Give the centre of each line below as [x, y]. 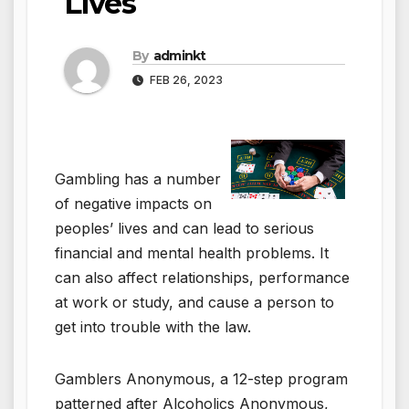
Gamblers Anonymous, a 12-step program [201, 378]
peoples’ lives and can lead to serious [184, 228]
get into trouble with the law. [153, 326]
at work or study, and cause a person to [194, 302]
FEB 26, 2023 [185, 79]
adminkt [179, 55]
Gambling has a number [138, 178]
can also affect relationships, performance [202, 277]
